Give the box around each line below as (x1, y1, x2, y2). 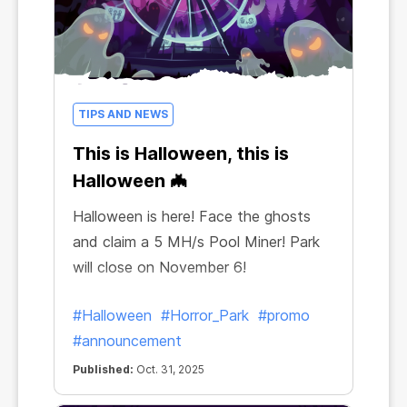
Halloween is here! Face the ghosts (73, 207, 311, 225)
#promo (258, 306, 310, 324)
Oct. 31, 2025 (134, 362, 204, 376)
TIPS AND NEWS (78, 107, 168, 121)
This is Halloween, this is (73, 143, 289, 164)
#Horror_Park (161, 306, 249, 324)
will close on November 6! (73, 258, 246, 276)
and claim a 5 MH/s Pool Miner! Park (73, 233, 320, 251)
